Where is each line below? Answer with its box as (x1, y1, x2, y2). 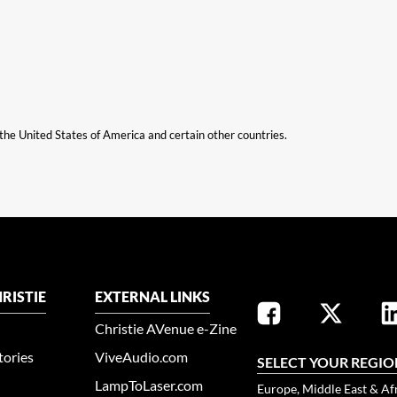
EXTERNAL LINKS (95, 288, 211, 305)
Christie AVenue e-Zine (95, 320, 237, 337)
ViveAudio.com (95, 348, 189, 365)
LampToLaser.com (95, 377, 204, 393)
